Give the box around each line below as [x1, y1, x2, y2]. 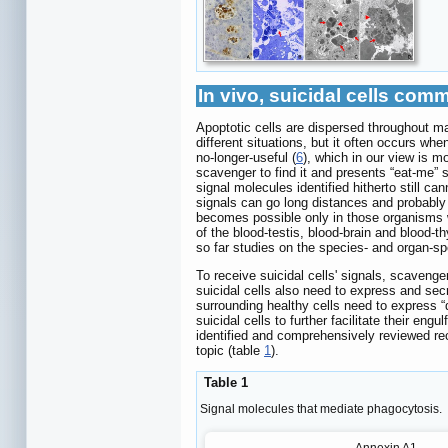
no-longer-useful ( [196, 149, 296, 165]
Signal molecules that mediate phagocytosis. [200, 401, 442, 416]
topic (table [196, 342, 264, 358]
